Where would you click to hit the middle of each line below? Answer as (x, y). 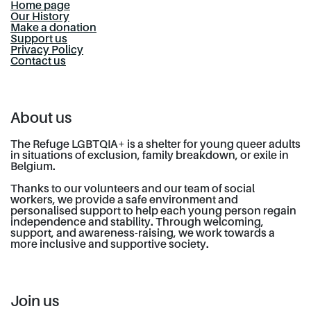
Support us (39, 40)
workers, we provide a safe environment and (124, 201)
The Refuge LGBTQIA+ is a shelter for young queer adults (155, 145)
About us (41, 119)
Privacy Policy (47, 51)
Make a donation (53, 28)
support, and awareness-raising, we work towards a (143, 234)
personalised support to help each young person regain (153, 212)
